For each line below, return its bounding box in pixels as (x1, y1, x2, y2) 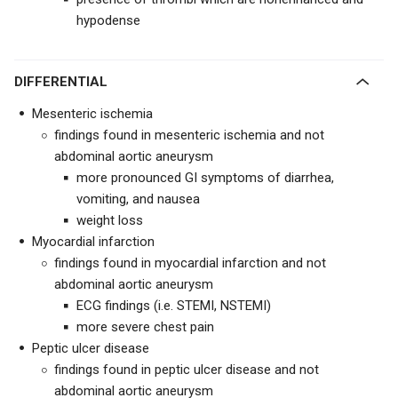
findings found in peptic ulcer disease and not (54, 362, 319, 378)
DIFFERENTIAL (23, 74, 107, 90)
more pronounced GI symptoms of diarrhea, (76, 170, 334, 186)
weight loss (76, 212, 143, 228)
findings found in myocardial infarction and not (54, 255, 326, 271)
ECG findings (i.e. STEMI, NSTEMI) (76, 298, 271, 314)
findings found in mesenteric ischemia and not (54, 127, 324, 143)
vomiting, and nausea (76, 191, 200, 207)
